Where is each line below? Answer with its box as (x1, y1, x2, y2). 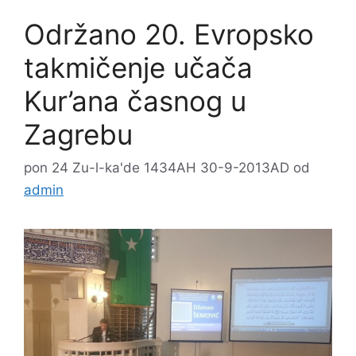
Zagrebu (24, 118, 133, 152)
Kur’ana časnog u (24, 84, 246, 118)
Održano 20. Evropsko (24, 17, 314, 52)
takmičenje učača (24, 51, 253, 85)
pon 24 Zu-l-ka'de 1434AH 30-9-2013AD (24, 159, 289, 176)
